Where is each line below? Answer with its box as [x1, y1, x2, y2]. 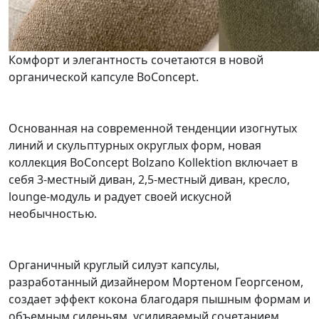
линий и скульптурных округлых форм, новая [9, 137, 261, 154]
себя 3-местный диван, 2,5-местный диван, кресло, [9, 172, 290, 188]
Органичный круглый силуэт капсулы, [9, 257, 219, 273]
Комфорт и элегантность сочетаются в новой [9, 52, 263, 68]
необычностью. [9, 206, 97, 222]
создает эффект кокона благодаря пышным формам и [9, 291, 310, 308]
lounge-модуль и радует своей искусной [9, 189, 231, 205]
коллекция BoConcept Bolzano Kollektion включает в [9, 155, 298, 171]
